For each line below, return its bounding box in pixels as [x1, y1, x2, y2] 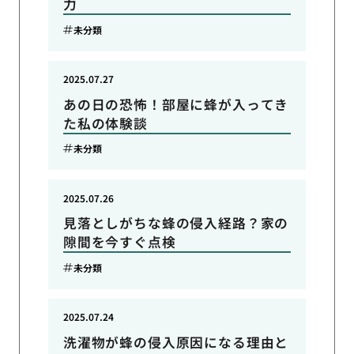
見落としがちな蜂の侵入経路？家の [62, 213, 289, 233]
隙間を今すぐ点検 [62, 232, 176, 252]
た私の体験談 [62, 113, 148, 133]
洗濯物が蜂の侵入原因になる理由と [62, 333, 289, 352]
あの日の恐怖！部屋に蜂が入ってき [62, 94, 289, 114]
